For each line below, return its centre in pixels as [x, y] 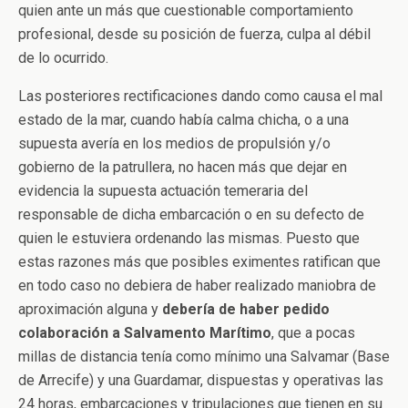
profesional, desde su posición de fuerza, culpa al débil [194, 34]
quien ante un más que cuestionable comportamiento [186, 10]
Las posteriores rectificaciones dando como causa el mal [200, 96]
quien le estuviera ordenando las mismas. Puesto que [189, 238]
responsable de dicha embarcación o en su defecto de [191, 214]
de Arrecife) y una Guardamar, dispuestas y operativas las [201, 380]
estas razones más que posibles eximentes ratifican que [199, 262]
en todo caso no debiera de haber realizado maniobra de [197, 286]
